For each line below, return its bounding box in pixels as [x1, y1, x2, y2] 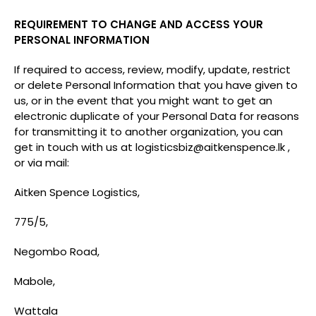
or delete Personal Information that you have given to [14, 78, 298, 92]
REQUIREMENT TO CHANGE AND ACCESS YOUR [14, 17, 263, 32]
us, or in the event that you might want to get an [14, 93, 272, 108]
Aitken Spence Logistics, [14, 185, 140, 200]
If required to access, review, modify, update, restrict [14, 62, 291, 77]
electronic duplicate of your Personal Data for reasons [14, 109, 299, 123]
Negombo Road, [14, 244, 99, 259]
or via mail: [14, 155, 69, 170]
